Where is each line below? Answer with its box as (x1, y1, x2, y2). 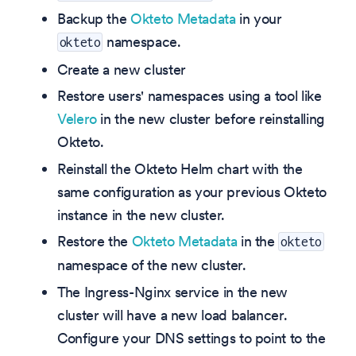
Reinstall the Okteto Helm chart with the (57, 159, 303, 178)
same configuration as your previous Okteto (57, 182, 327, 201)
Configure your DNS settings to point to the (57, 328, 326, 347)
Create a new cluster (57, 60, 186, 79)
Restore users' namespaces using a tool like (57, 87, 322, 106)
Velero (57, 110, 97, 129)
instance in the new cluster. (57, 205, 225, 224)
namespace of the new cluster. (57, 256, 246, 275)
